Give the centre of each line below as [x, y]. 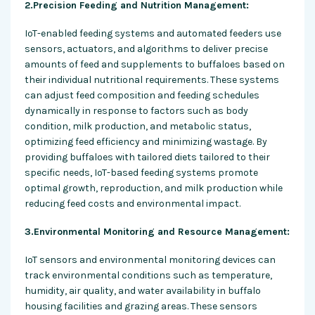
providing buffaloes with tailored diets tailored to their [147, 157]
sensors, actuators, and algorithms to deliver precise [146, 49]
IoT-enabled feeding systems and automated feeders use [153, 33]
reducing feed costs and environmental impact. [133, 203]
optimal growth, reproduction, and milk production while [154, 188]
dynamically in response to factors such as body [136, 110]
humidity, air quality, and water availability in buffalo [143, 290]
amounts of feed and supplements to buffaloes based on [155, 64]
